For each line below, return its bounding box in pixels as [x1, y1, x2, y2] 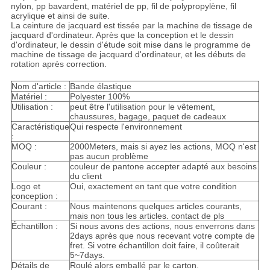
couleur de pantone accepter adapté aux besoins [69, 162, 257, 172]
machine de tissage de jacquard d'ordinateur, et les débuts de [10, 49, 246, 60]
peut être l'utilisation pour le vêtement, [69, 102, 215, 112]
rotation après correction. [10, 59, 107, 69]
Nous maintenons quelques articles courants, [69, 201, 242, 212]
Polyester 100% [69, 92, 130, 102]
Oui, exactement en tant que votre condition [69, 181, 237, 192]
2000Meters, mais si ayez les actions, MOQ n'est [69, 142, 256, 152]
